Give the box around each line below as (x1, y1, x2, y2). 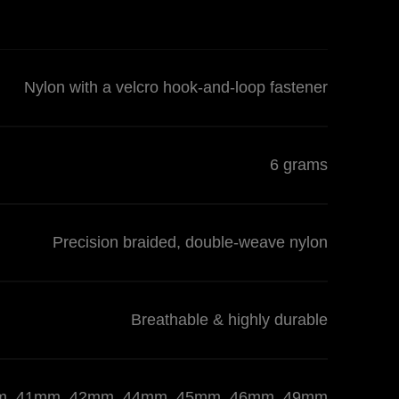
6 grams (270, 156, 328, 174)
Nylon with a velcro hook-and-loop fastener (24, 78, 328, 96)
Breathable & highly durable (131, 311, 328, 329)
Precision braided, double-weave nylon (53, 233, 328, 251)
